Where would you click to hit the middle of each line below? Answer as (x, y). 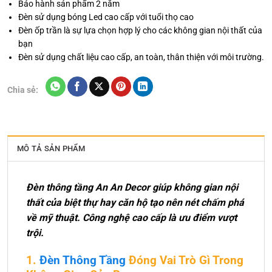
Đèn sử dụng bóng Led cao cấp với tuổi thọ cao (106, 17)
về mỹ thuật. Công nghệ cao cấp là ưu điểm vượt (131, 217)
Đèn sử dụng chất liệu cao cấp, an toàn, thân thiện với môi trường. (141, 57)
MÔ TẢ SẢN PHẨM (51, 148)
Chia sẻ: (23, 90)
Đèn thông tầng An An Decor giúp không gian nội (132, 187)
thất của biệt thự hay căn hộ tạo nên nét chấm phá (135, 202)
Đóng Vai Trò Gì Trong (185, 260)
